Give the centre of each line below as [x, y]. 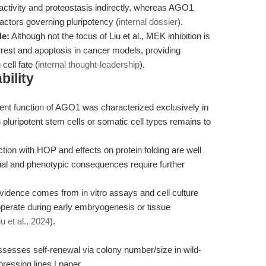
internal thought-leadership [89, 64]
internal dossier [148, 22]
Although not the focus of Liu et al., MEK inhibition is [110, 36]
